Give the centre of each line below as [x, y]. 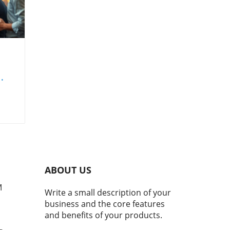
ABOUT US [68, 170]
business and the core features [104, 204]
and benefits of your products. [103, 215]
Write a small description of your [108, 192]
